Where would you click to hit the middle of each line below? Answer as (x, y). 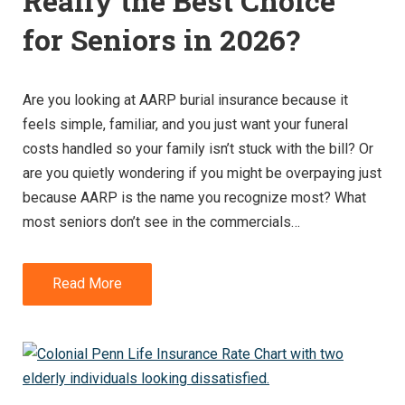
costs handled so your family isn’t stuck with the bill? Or (198, 148)
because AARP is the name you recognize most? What (194, 197)
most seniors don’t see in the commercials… (161, 221)
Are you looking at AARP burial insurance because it (185, 99)
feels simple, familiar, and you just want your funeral (185, 124)
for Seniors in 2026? (161, 39)
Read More (87, 284)
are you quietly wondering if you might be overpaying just (202, 173)
